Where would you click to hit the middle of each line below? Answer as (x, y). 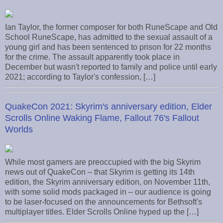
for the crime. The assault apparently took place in (92, 57)
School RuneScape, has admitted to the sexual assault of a (109, 37)
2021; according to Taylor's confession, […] (80, 77)
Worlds (19, 129)
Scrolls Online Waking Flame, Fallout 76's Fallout (102, 118)
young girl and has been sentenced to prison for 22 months (108, 47)
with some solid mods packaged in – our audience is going (108, 192)
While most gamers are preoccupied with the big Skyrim (103, 162)
